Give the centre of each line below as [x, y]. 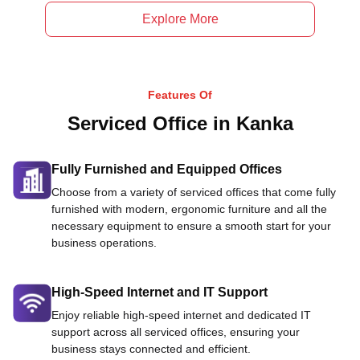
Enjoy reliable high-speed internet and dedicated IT [181, 315]
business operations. [104, 243]
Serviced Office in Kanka [180, 124]
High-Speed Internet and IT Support [160, 292]
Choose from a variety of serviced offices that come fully [194, 192]
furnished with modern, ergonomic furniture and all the [189, 209]
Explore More [180, 19]
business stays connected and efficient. [151, 349]
